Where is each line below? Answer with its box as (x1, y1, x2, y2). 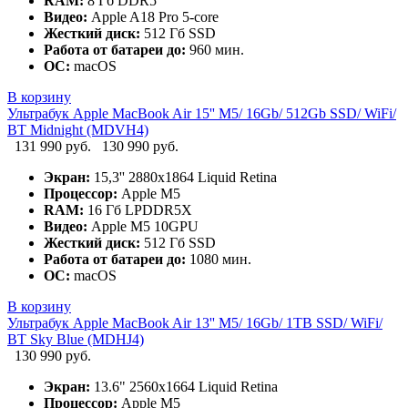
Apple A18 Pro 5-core (87, 9, 219, 25)
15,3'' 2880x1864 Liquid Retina (90, 169, 277, 186)
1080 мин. (186, 251, 251, 268)
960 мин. (186, 42, 244, 58)
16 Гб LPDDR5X (84, 202, 192, 219)
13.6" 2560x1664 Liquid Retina (90, 379, 278, 395)
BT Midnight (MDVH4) (7, 122, 148, 138)
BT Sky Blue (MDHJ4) (7, 331, 144, 348)
